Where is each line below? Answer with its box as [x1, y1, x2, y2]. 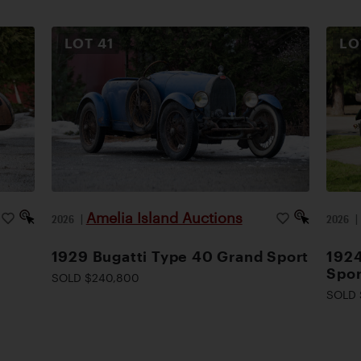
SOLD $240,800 [51, 271, 139, 284]
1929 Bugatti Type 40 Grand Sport [51, 248, 309, 264]
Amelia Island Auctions [85, 210, 243, 226]
